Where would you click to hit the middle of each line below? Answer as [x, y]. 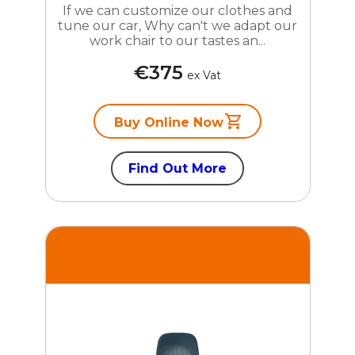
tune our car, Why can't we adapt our [177, 25]
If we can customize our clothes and [177, 10]
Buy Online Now [169, 122]
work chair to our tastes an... [177, 40]
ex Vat [204, 75]
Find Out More [177, 168]
